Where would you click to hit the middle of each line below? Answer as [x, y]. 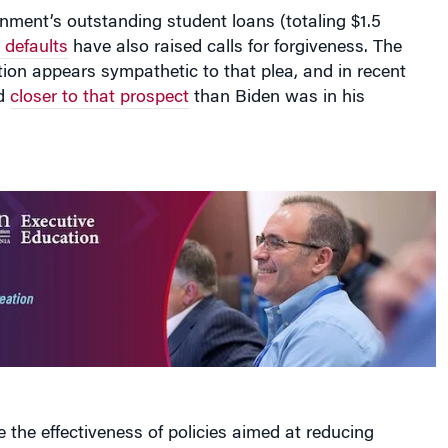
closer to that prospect [99, 81]
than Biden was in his [276, 81]
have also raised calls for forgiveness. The [234, 31]
